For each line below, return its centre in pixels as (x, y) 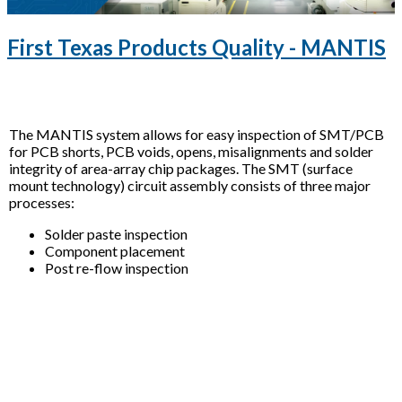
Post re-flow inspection (117, 268)
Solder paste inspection (116, 234)
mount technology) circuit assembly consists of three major (190, 186)
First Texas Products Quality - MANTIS (197, 48)
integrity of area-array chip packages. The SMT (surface (181, 169)
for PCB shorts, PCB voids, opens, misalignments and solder (191, 152)
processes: (42, 203)
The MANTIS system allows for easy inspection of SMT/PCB (197, 135)
